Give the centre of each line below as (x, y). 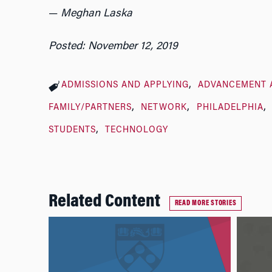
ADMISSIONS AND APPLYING (125, 86)
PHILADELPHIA (230, 108)
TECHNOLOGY (137, 131)
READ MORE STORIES (206, 204)
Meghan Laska (96, 14)
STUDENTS (72, 131)
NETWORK (164, 108)
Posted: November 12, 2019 (113, 47)
